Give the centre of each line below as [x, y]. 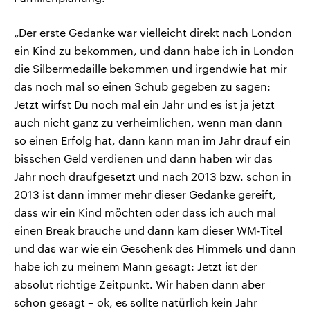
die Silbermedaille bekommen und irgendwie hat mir [151, 69]
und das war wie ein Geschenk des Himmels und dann [155, 248]
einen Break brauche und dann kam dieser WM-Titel [148, 230]
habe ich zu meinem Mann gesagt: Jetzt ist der [136, 266]
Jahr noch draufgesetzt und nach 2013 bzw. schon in [153, 176]
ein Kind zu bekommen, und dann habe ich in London [154, 51]
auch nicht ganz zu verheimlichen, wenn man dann [148, 122]
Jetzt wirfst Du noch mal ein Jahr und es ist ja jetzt [144, 104]
